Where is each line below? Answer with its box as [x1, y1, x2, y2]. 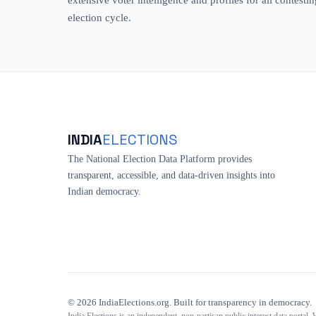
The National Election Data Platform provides [68, 153, 252, 164]
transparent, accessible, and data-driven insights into [68, 169, 275, 181]
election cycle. [68, 11, 131, 23]
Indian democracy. [68, 186, 141, 197]
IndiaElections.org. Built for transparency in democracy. [97, 298, 312, 308]
